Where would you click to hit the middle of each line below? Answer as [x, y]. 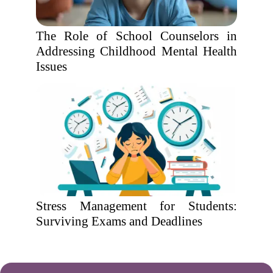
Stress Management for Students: [136, 206]
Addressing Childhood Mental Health [136, 51]
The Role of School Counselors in [136, 36]
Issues [51, 66]
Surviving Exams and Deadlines [119, 221]
